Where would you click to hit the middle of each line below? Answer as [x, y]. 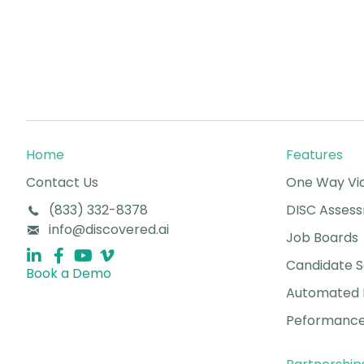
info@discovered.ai [109, 229]
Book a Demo [69, 273]
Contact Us [62, 182]
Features [314, 154]
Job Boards [322, 237]
